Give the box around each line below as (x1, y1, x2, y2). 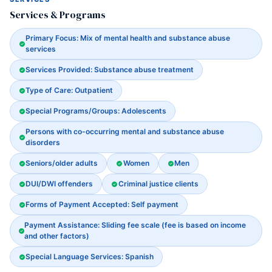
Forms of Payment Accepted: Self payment (25, 200, 179, 209)
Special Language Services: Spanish (25, 252, 154, 261)
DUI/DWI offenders (25, 179, 93, 188)
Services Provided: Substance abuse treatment (25, 65, 194, 74)
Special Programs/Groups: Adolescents (25, 106, 167, 115)
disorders (25, 138, 60, 147)
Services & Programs (10, 8, 106, 21)
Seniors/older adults (25, 158, 98, 168)
